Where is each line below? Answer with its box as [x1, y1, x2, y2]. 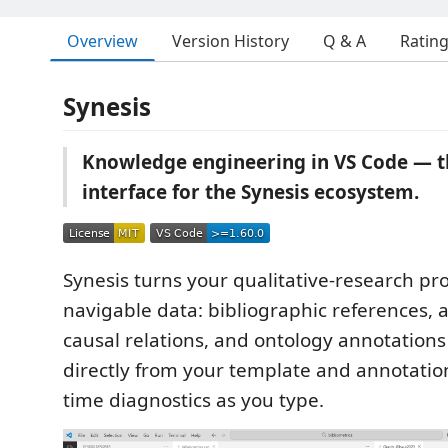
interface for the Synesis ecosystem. [82, 179, 419, 205]
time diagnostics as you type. [63, 387, 324, 413]
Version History [172, 30, 289, 52]
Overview [67, 29, 138, 52]
